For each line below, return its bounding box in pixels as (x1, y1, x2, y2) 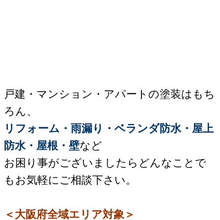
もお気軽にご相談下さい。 (4, 174, 137, 187)
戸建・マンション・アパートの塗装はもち (4, 88, 215, 101)
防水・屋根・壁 (4, 139, 80, 152)
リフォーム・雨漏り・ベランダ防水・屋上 (4, 122, 214, 135)
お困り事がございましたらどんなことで (4, 157, 206, 169)
